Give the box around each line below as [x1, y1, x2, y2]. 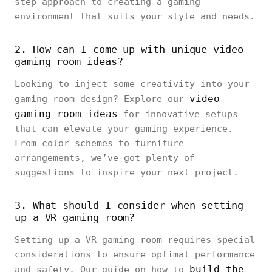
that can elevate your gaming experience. [15, 123, 233, 135]
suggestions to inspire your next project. [15, 167, 239, 178]
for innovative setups [118, 109, 238, 120]
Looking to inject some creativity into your [15, 78, 250, 90]
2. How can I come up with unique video [15, 43, 243, 56]
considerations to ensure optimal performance [15, 249, 255, 260]
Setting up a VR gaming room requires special [15, 234, 255, 246]
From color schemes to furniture [15, 138, 184, 149]
